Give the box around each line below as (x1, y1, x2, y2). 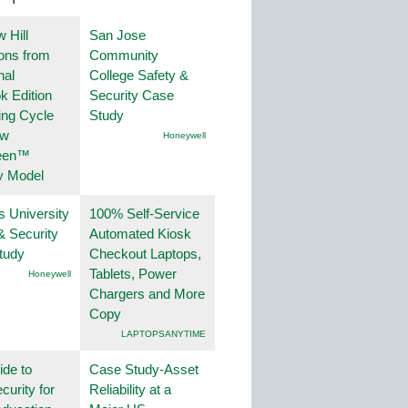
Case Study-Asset (89, 362, 199, 378)
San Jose (89, 27, 146, 44)
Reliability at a (89, 382, 171, 398)
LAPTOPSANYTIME (121, 329, 206, 340)
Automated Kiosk (89, 226, 191, 242)
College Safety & (89, 67, 189, 84)
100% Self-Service (89, 206, 199, 222)
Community (89, 47, 158, 64)
